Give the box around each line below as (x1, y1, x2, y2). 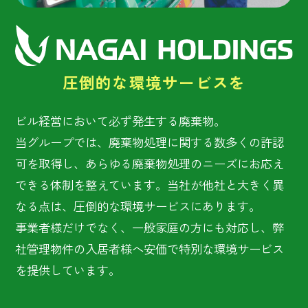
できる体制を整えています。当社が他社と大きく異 (15, 176, 285, 194)
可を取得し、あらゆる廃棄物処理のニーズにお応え (15, 155, 285, 173)
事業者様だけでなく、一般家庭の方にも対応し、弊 (15, 219, 285, 236)
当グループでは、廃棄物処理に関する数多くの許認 (15, 133, 285, 151)
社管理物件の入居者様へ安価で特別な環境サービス (15, 240, 285, 258)
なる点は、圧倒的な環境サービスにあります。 (15, 197, 261, 215)
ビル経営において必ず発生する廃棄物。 (15, 112, 226, 130)
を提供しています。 (15, 261, 121, 279)
